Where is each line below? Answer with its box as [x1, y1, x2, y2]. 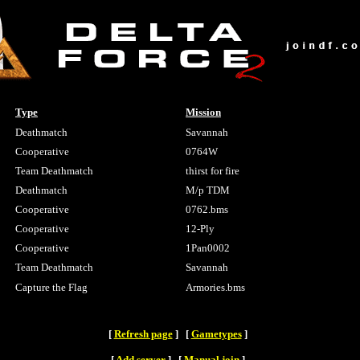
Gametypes [190, 328, 242, 340]
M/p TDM [186, 184, 230, 196]
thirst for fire [186, 165, 239, 177]
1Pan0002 [186, 242, 230, 254]
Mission [186, 106, 221, 118]
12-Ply [186, 223, 215, 235]
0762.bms [186, 203, 228, 215]
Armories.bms [186, 281, 245, 293]
